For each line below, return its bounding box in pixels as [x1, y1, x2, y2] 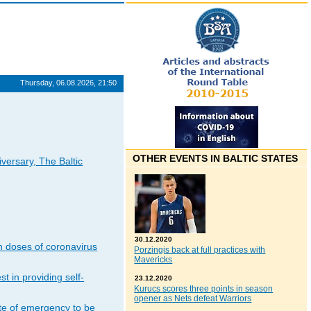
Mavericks [134, 255, 173, 265]
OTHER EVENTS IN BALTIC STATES [133, 153, 299, 165]
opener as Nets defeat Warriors [134, 294, 252, 304]
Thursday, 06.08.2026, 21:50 [20, 78, 117, 87]
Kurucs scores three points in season [134, 284, 274, 294]
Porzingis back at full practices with [134, 245, 266, 255]
